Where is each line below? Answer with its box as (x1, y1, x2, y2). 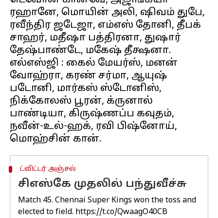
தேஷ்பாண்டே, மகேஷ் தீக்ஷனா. (10, 45, 171, 56)
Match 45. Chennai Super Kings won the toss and (18, 196, 196, 205)
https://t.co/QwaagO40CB (75, 207, 167, 217)
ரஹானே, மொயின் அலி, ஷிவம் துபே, (10, 7, 205, 18)
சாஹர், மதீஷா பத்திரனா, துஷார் (10, 32, 181, 44)
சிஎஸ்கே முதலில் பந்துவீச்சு (18, 178, 187, 191)
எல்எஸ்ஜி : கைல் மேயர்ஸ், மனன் (10, 57, 178, 69)
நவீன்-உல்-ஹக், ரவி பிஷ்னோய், (10, 121, 177, 132)
